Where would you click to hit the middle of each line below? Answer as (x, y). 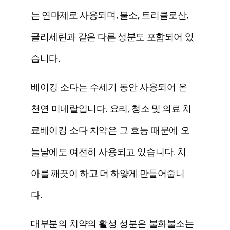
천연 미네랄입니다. (70, 109)
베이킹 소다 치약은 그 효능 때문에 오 (115, 130)
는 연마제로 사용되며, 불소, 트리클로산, (110, 15)
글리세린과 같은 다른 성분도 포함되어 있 (112, 37)
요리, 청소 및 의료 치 (150, 109)
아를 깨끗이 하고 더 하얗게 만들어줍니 (108, 173)
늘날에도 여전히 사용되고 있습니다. (103, 152)
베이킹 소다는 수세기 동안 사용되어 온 (109, 87)
